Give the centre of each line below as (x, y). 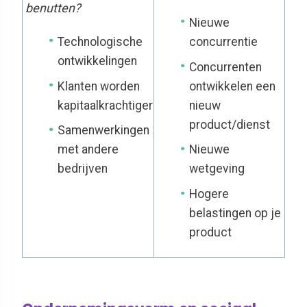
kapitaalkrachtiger (106, 105)
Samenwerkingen (104, 131)
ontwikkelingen (98, 61)
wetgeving (217, 169)
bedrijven (83, 169)
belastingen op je (235, 213)
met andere (88, 150)
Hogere (209, 194)
